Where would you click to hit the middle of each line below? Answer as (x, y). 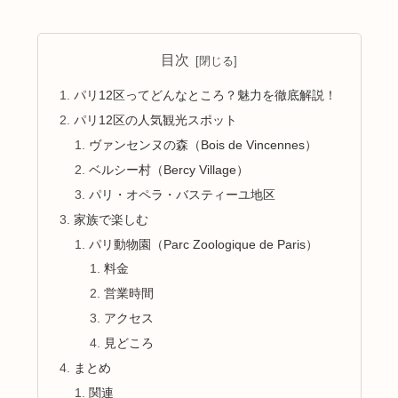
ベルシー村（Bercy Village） (169, 169)
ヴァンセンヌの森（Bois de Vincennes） (203, 145)
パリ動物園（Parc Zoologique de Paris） (204, 244)
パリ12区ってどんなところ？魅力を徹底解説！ (205, 96)
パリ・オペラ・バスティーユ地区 (183, 194)
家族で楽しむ (111, 219)
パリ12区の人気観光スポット (155, 120)
